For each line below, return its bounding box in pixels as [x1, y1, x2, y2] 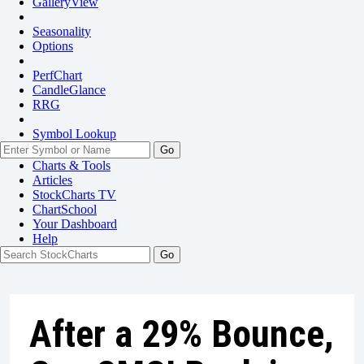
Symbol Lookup [32, 127, 116, 141]
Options [32, 39, 73, 53]
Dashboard [61, 217, 117, 231]
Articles [32, 173, 72, 187]
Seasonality [32, 24, 91, 38]
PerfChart [32, 68, 82, 82]
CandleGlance [32, 83, 106, 97]
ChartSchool [32, 202, 97, 216]
